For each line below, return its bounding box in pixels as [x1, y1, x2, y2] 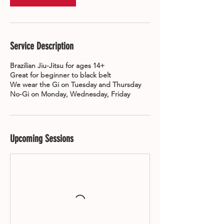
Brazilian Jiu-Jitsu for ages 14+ [10, 61, 104, 70]
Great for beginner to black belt [10, 70, 111, 79]
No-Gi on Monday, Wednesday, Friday [10, 89, 130, 98]
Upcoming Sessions [10, 132, 73, 144]
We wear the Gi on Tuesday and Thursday [10, 80, 141, 89]
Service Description [10, 40, 73, 52]
